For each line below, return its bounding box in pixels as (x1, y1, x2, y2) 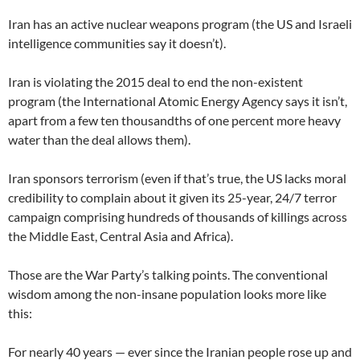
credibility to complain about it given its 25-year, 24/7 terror (8, 189, 337, 205)
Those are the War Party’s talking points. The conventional (8, 266, 328, 282)
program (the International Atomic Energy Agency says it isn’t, (8, 92, 347, 108)
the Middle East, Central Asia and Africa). (8, 227, 233, 243)
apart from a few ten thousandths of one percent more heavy (8, 112, 341, 128)
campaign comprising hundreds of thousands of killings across (8, 208, 347, 224)
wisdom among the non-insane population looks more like (8, 285, 326, 301)
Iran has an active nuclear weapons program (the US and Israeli (8, 15, 352, 31)
